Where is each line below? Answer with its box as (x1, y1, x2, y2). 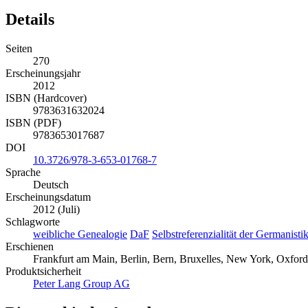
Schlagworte (5, 216, 60, 228)
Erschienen (5, 241, 54, 253)
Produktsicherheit (5, 265, 81, 278)
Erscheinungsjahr (5, 67, 80, 80)
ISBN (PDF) (5, 117, 61, 129)
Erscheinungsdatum (5, 191, 91, 203)
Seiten (5, 43, 32, 55)
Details (5, 10, 54, 29)
